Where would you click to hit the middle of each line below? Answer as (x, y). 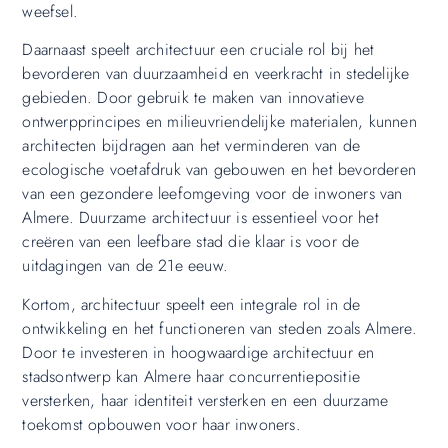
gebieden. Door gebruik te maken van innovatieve (193, 98)
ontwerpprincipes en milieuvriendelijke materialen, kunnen (219, 122)
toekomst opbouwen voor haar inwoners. (161, 424)
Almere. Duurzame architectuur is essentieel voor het (200, 218)
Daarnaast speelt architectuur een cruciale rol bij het (198, 50)
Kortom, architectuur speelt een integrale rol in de (191, 304)
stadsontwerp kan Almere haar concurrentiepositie (191, 376)
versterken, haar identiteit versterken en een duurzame (205, 400)
